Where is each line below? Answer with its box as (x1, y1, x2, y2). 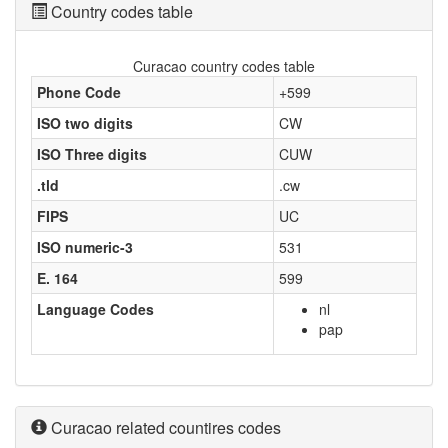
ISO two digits (37, 113, 133, 133)
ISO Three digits (37, 144, 147, 164)
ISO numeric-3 (37, 237, 133, 257)
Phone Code (37, 82, 121, 102)
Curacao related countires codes (47, 416, 281, 439)
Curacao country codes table (133, 56, 315, 76)
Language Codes (37, 299, 154, 319)
